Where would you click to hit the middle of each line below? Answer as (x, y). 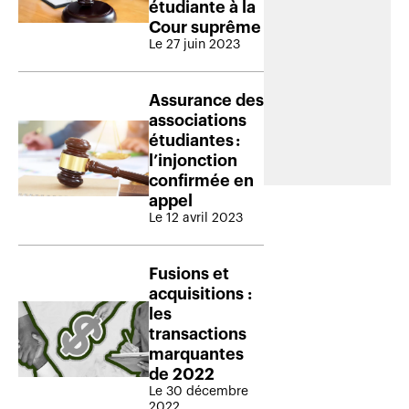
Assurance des (206, 100)
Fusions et (189, 273)
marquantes (196, 354)
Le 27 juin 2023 (194, 44)
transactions (198, 334)
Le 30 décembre (199, 391)
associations (198, 120)
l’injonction (193, 160)
